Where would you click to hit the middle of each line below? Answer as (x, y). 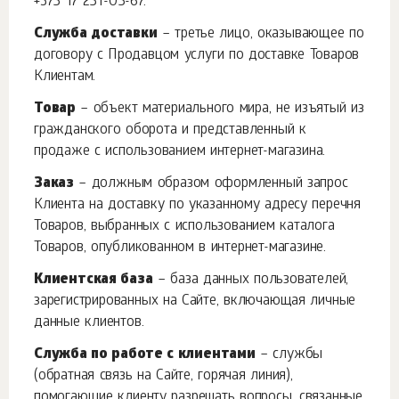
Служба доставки (96, 34)
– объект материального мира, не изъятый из (220, 109)
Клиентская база (94, 280)
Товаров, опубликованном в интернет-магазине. (180, 248)
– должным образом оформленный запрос (211, 184)
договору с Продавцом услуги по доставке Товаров (197, 56)
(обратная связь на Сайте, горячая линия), (163, 376)
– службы (289, 355)
